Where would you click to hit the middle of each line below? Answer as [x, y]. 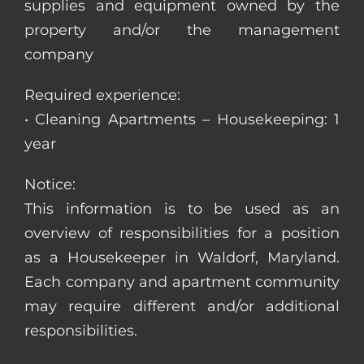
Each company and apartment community [182, 282]
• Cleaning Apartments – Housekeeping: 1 [182, 119]
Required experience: [102, 95]
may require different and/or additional [182, 306]
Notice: [50, 184]
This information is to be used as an [182, 208]
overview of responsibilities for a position [182, 233]
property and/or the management [182, 30]
